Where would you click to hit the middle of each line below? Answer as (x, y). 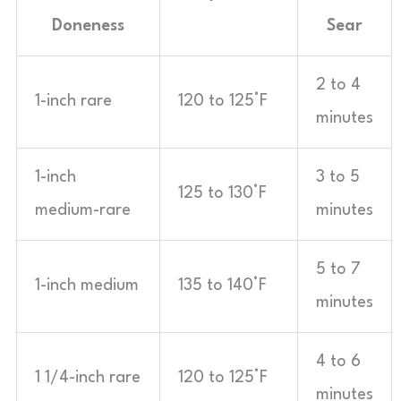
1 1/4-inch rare (88, 378)
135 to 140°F (222, 286)
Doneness (88, 26)
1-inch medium (87, 286)
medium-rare (83, 210)
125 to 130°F (222, 193)
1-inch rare (73, 101)
